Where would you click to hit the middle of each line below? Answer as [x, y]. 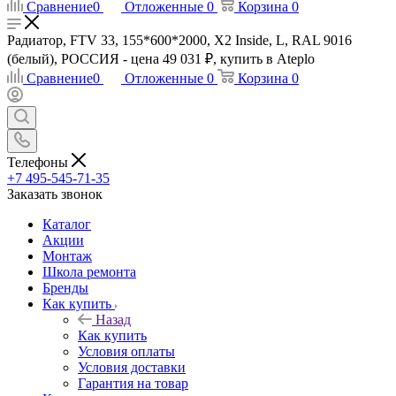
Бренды [65, 287]
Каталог [67, 224]
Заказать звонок [55, 194]
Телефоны [39, 162]
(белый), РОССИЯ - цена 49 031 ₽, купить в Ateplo [161, 59]
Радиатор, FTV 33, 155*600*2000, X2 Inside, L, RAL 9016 [179, 40]
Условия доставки [132, 367]
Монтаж [67, 255]
